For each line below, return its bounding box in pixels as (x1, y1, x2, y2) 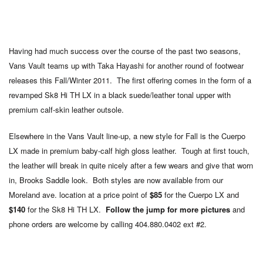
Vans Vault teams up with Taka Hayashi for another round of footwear (9, 60, 244, 71)
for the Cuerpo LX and (162, 189, 239, 200)
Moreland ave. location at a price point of (9, 189, 150, 200)
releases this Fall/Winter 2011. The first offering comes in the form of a (9, 75, 251, 86)
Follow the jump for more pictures (106, 204, 232, 215)
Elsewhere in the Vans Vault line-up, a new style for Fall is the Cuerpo (9, 130, 245, 141)
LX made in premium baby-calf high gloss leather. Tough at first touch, (9, 145, 249, 156)
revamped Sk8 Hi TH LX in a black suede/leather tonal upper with (9, 89, 231, 100)
